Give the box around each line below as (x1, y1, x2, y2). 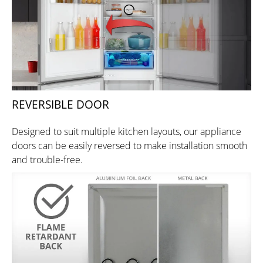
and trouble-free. (12, 153, 83, 167)
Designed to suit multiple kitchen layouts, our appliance (12, 125, 241, 139)
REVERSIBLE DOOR (12, 97, 109, 113)
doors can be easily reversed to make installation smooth (12, 139, 247, 153)
